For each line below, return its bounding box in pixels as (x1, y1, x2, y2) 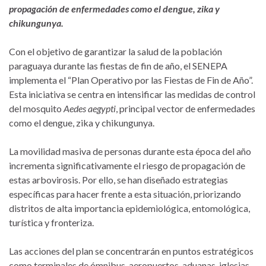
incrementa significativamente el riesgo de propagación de (9, 160, 245, 172)
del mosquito (9, 103, 64, 115)
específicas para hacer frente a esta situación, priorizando (9, 188, 241, 200)
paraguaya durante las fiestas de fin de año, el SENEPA (9, 60, 227, 72)
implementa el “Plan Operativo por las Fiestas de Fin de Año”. (9, 74, 253, 86)
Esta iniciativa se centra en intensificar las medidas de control (9, 88, 255, 100)
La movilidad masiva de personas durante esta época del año (9, 145, 251, 157)
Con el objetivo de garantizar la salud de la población (9, 46, 222, 58)
